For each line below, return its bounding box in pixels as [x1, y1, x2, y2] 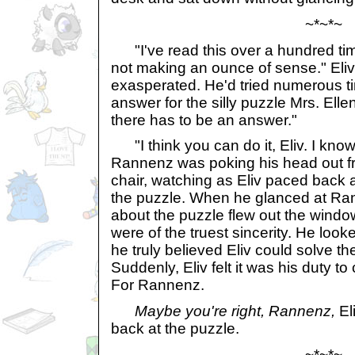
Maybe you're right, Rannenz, [131, 302, 339, 319]
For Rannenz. [111, 277, 204, 294]
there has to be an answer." [111, 111, 297, 128]
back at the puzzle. [111, 319, 239, 337]
